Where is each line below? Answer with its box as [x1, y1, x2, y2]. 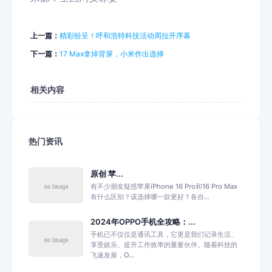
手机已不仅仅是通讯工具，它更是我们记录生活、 [90, 230, 237, 239]
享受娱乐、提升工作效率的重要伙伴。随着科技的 [90, 240, 237, 249]
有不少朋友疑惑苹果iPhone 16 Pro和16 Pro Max [90, 182, 237, 191]
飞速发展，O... [90, 251, 134, 259]
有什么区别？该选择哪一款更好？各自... [90, 192, 209, 201]
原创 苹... [90, 169, 123, 178]
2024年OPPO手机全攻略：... [90, 217, 195, 226]
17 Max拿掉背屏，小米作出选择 [59, 49, 164, 58]
